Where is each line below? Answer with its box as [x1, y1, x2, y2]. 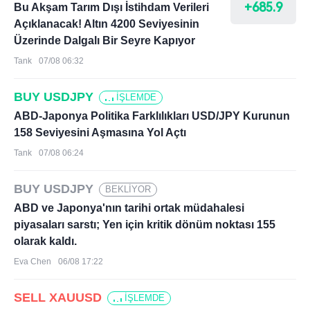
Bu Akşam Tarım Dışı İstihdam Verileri [14, 1, 209, 13]
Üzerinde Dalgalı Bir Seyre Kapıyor [14, 35, 195, 46]
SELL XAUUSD [14, 291, 102, 304]
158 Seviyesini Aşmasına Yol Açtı [14, 127, 186, 138]
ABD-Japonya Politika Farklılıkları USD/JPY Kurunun [14, 110, 290, 122]
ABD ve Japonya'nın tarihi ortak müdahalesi [14, 202, 244, 214]
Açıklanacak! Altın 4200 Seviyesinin [14, 18, 199, 30]
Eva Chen [14, 257, 51, 266]
